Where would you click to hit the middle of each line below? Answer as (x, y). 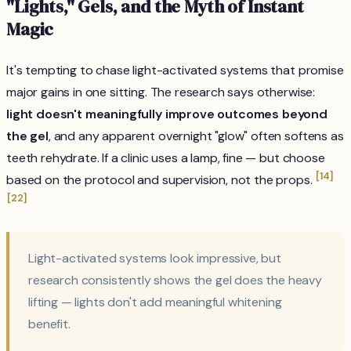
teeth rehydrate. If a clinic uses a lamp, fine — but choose (166, 158)
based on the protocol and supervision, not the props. (161, 180)
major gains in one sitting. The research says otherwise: (161, 92)
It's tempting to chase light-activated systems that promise (175, 71)
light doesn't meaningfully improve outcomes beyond (167, 114)
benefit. (49, 324)
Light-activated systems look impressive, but (155, 259)
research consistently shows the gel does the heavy (175, 280)
